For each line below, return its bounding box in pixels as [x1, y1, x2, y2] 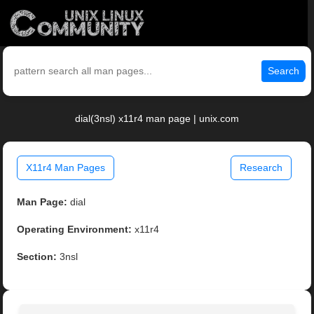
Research [239, 162, 282, 174]
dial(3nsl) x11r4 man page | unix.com [75, 113, 239, 125]
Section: [17, 251, 57, 263]
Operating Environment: [17, 224, 132, 235]
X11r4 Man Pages [26, 162, 106, 174]
